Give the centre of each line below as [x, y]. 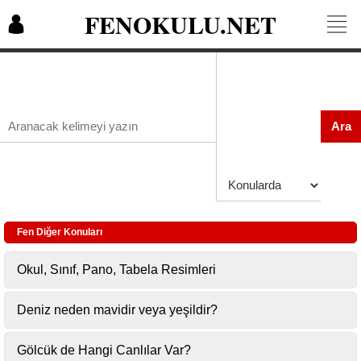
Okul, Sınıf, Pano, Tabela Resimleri [116, 270]
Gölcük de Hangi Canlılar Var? [104, 350]
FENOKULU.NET [180, 24]
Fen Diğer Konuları [60, 232]
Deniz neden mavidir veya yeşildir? [117, 310]
